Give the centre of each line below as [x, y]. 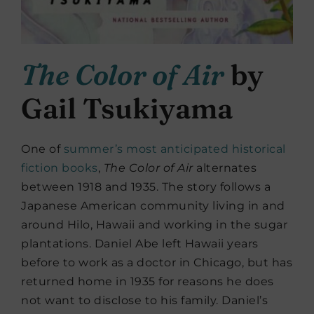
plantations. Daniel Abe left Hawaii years [140, 244]
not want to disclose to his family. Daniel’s [144, 301]
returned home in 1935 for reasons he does [148, 282]
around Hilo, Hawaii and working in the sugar [154, 225]
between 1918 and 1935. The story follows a [146, 187]
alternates [225, 168]
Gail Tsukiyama [127, 109]
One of [42, 149]
